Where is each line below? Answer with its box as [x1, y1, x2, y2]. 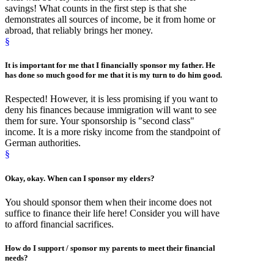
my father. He [167, 61, 215, 70]
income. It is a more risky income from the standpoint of [5, 127, 220, 138]
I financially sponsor [96, 61, 167, 70]
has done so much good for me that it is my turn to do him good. [5, 70, 222, 80]
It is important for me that [5, 61, 96, 70]
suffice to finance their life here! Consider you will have [5, 207, 220, 218]
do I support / [21, 243, 70, 253]
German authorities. [5, 138, 81, 149]
